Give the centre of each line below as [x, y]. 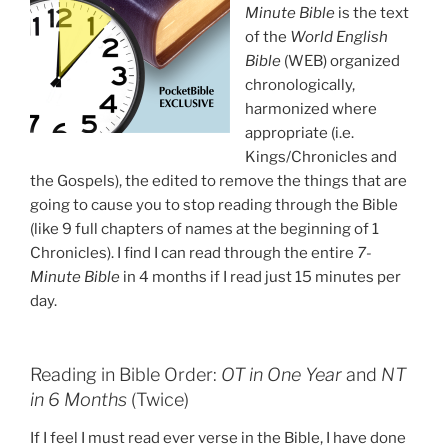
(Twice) [158, 400]
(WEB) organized [340, 60]
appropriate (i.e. [299, 132]
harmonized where [311, 108]
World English [339, 36]
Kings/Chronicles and [321, 156]
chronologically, [300, 84]
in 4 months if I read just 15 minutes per [260, 276]
